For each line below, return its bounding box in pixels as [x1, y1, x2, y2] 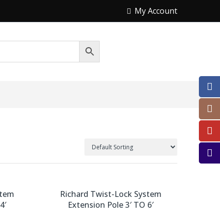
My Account [135, 5, 177, 16]
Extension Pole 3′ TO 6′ [68, 199, 154, 210]
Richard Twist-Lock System [60, 189, 162, 199]
